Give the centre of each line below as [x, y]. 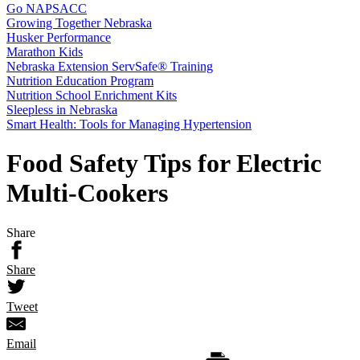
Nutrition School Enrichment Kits [92, 95]
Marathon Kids [45, 52]
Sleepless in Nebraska [62, 110]
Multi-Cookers [87, 193]
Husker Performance [59, 37]
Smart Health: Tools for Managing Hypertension [129, 124]
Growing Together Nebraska [79, 23]
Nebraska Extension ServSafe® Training [110, 66]
